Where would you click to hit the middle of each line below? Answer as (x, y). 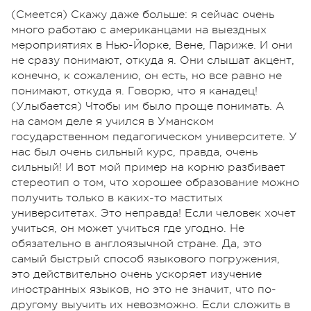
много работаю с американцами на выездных (139, 30)
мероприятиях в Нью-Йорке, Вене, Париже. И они (152, 45)
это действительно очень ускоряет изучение (136, 275)
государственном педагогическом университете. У (154, 137)
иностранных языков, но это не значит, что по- (144, 290)
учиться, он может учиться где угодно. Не (128, 229)
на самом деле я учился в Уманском (112, 122)
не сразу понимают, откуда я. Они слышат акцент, (153, 61)
